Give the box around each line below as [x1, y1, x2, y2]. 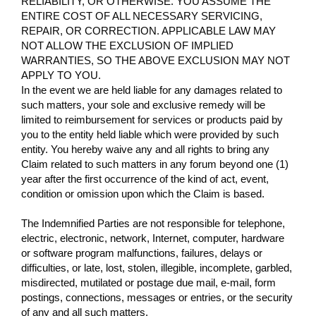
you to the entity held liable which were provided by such [21, 128, 279, 140]
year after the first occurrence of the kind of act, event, [21, 172, 269, 185]
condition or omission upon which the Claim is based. [21, 187, 265, 200]
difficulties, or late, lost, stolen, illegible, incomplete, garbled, [21, 261, 292, 274]
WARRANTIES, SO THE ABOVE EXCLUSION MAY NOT [21, 54, 290, 66]
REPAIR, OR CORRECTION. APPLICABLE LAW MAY [21, 24, 276, 37]
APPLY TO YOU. [21, 68, 104, 81]
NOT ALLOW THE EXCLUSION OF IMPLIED [21, 39, 233, 51]
